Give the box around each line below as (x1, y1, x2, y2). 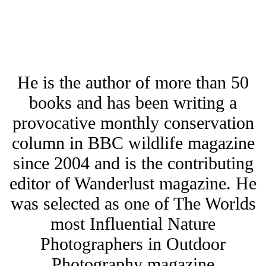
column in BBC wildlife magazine (11, 133, 255, 153)
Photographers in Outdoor (40, 234, 226, 254)
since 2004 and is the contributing (12, 153, 254, 173)
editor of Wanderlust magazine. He (9, 173, 256, 193)
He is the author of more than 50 (17, 72, 249, 92)
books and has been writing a (29, 93, 237, 112)
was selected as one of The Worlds (10, 194, 256, 213)
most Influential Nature (50, 214, 216, 233)
